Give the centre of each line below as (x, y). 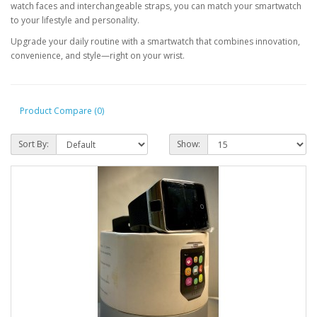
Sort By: (34, 144)
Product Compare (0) (62, 111)
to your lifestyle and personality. (75, 20)
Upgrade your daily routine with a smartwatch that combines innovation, (155, 41)
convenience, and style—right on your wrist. (98, 55)
